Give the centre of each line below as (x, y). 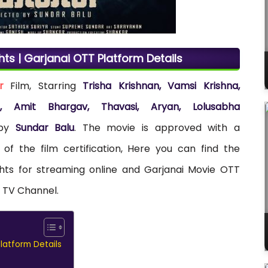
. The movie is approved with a (157, 127)
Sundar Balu (45, 127)
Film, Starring (43, 86)
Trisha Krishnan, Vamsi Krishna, (161, 86)
